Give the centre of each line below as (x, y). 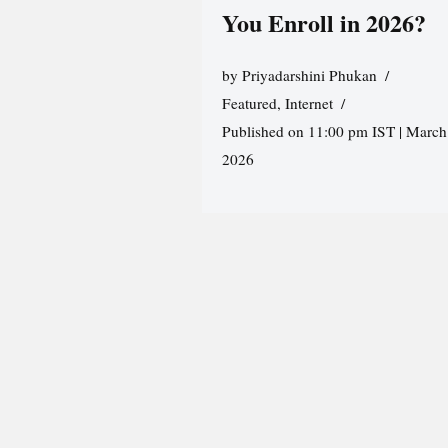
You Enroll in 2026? (323, 23)
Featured (249, 103)
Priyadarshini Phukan (309, 75)
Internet (308, 103)
